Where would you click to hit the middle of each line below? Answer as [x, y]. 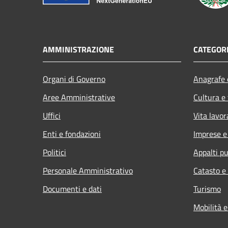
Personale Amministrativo [88, 170]
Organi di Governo [74, 79]
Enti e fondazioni [72, 134]
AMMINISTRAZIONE [78, 49]
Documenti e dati [72, 189]
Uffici [52, 115]
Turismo [207, 189]
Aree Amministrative [79, 97]
